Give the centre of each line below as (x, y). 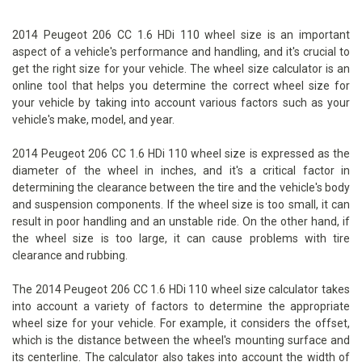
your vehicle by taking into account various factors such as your (181, 103)
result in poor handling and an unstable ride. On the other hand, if (181, 222)
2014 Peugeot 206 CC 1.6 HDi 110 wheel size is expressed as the (181, 154)
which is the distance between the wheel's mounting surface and (181, 341)
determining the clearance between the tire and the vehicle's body (181, 188)
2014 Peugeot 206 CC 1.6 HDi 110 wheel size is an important (181, 35)
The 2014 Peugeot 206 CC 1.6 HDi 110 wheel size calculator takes (181, 290)
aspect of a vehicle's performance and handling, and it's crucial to (181, 52)
